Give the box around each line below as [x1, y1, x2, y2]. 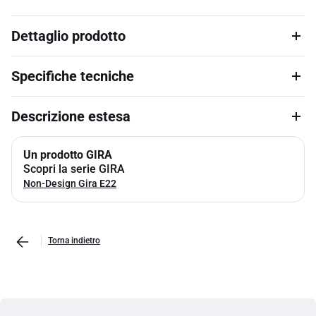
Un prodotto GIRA [23, 148, 112, 162]
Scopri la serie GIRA [23, 162, 125, 176]
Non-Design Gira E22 [23, 178, 116, 189]
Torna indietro [48, 236, 100, 245]
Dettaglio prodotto [11, 28, 126, 44]
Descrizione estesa [11, 108, 130, 125]
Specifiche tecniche [11, 68, 134, 85]
